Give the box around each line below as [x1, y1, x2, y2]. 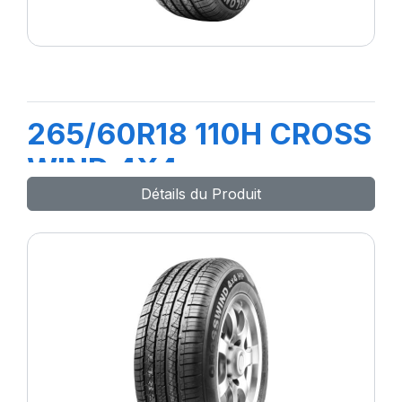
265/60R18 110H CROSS [27, 116, 371, 152]
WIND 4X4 [27, 151, 178, 187]
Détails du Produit [141, 185, 261, 203]
